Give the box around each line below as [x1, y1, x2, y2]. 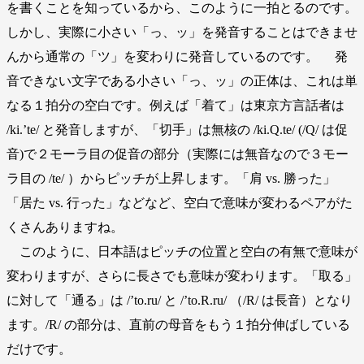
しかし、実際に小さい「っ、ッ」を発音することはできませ [6, 25, 357, 40]
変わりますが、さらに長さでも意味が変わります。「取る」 [6, 269, 357, 284]
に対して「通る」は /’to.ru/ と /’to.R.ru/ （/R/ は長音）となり [6, 293, 353, 308]
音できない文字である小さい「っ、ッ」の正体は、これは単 [6, 74, 357, 89]
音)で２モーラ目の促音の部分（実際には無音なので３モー [6, 147, 349, 162]
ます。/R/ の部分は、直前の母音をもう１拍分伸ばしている [6, 318, 350, 332]
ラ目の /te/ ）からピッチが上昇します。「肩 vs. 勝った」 [6, 171, 336, 186]
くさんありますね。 [6, 220, 123, 235]
